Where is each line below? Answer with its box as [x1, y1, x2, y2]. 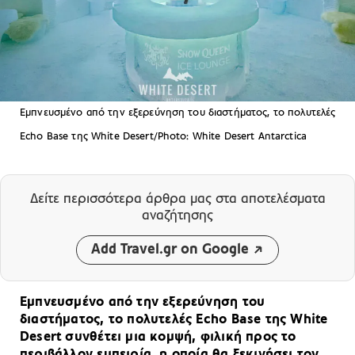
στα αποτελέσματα [215, 191, 326, 207]
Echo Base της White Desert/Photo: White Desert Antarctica [20, 130, 307, 143]
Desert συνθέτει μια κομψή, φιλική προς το [20, 329, 296, 345]
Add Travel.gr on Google [91, 242, 249, 258]
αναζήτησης [142, 208, 213, 223]
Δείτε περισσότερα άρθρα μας [29, 191, 216, 207]
